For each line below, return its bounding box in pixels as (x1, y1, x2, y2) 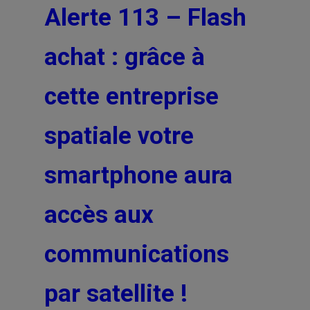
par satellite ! (44, 280, 188, 308)
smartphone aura (44, 161, 232, 190)
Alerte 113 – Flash (44, 3, 246, 32)
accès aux (44, 201, 154, 229)
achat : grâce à (44, 43, 205, 71)
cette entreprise (44, 82, 219, 111)
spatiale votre (44, 122, 194, 150)
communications (44, 240, 229, 268)
